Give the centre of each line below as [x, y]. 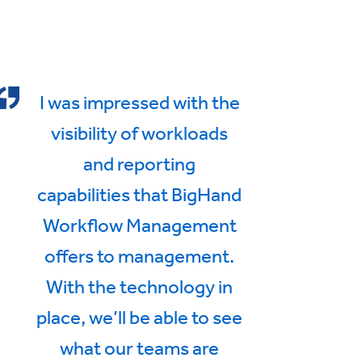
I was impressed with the [139, 101]
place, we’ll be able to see [140, 316]
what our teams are [140, 347]
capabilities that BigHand [140, 194]
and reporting [140, 163]
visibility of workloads [140, 132]
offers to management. [140, 255]
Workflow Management [139, 224]
